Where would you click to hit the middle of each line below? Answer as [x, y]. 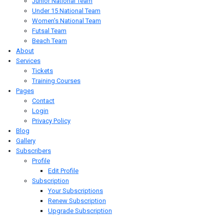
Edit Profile [63, 171]
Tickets [42, 71]
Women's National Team [66, 21]
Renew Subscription [77, 201]
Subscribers [33, 151]
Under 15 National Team [66, 11]
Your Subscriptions [75, 191]
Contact [43, 101]
